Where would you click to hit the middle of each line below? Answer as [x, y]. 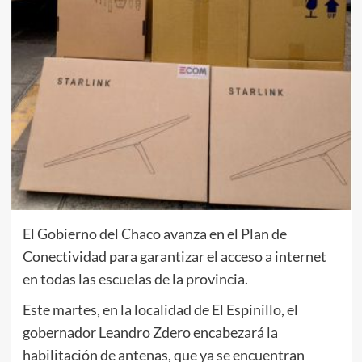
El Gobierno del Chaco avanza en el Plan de [154, 233]
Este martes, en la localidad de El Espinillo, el [160, 309]
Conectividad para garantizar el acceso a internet [174, 256]
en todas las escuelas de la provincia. [135, 278]
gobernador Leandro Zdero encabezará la [150, 332]
